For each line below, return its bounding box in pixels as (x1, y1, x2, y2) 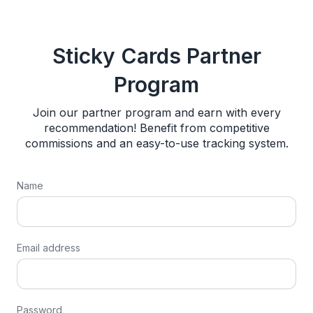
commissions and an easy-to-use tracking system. (24, 136, 289, 150)
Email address (17, 241, 80, 254)
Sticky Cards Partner (52, 43, 261, 68)
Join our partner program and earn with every (32, 105, 281, 119)
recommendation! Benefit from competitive (43, 120, 270, 135)
